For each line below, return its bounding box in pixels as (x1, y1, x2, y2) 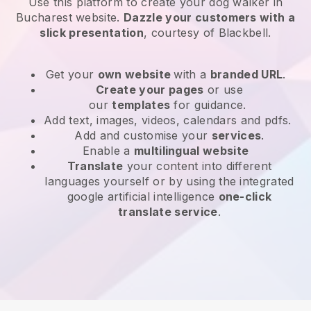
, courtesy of (144, 25, 219, 40)
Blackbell (218, 25, 269, 40)
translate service (118, 204, 218, 219)
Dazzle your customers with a (124, 10, 296, 24)
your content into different (123, 158, 272, 173)
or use (203, 82, 243, 96)
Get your (45, 67, 98, 81)
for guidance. (170, 97, 250, 112)
